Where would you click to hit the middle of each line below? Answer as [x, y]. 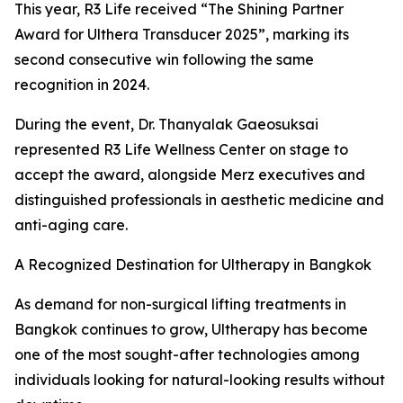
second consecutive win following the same [164, 59]
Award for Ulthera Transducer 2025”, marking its [182, 34]
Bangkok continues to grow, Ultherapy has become [191, 329]
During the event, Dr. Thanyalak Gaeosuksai [166, 124]
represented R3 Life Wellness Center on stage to [181, 149]
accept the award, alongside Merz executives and [190, 174]
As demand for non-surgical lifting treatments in [180, 304]
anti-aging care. [71, 224]
